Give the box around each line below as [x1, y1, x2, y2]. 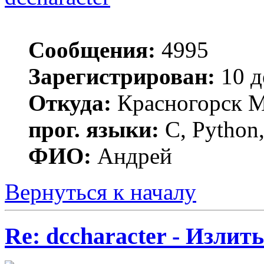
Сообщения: [28, 37, 156, 62]
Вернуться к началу [5, 179, 196, 204]
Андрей [91, 143, 172, 169]
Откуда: [28, 90, 111, 115]
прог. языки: [28, 116, 159, 142]
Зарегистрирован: [28, 63, 215, 89]
